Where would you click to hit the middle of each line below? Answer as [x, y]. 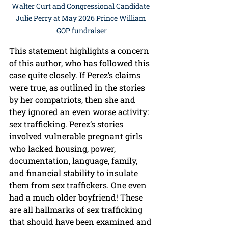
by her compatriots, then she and [73, 100]
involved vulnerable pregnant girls [77, 136]
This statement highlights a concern [80, 51]
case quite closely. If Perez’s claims [76, 75]
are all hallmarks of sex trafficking [77, 210]
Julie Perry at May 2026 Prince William [81, 18]
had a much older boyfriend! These [77, 197]
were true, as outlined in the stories [78, 88]
